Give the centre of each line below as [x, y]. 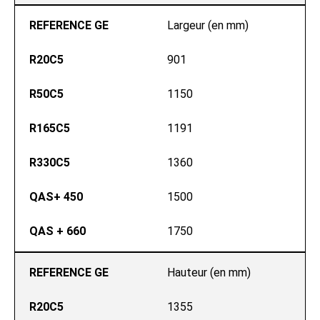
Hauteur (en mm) [209, 272]
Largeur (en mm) [208, 25]
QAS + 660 [57, 231]
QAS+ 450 [56, 197]
